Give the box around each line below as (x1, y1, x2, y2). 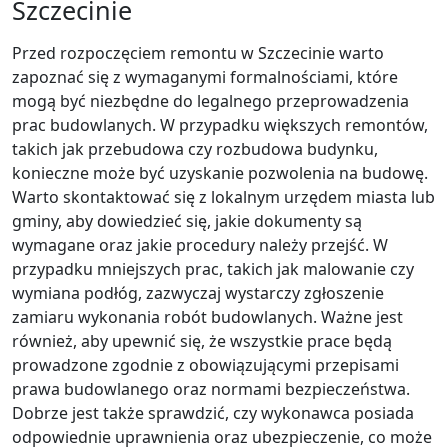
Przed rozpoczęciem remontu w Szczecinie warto (12, 42, 384, 64)
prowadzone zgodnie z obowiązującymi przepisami (12, 354, 399, 376)
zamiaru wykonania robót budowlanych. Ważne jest (12, 306, 403, 328)
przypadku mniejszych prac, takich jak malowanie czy (12, 258, 414, 280)
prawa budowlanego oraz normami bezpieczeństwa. (12, 378, 410, 400)
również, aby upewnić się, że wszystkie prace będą (12, 330, 392, 352)
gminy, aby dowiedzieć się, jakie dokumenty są (12, 210, 362, 232)
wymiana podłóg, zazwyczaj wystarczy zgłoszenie (12, 282, 384, 304)
